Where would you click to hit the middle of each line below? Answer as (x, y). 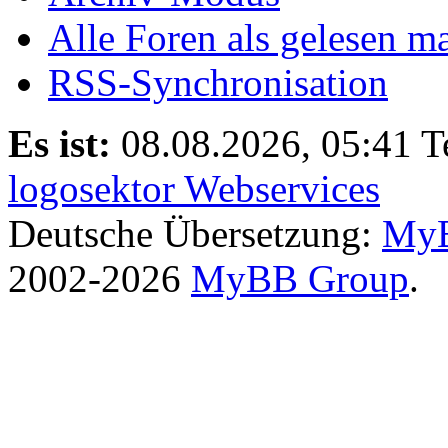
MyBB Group (300, 278)
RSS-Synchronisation (218, 82)
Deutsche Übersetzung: (195, 233)
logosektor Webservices (194, 188)
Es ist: (59, 143)
